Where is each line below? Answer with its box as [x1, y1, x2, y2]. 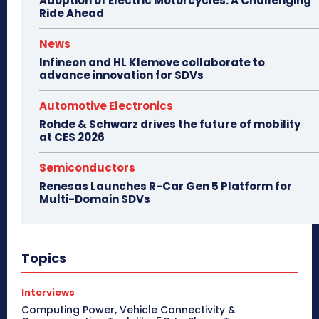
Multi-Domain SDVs [39, 192, 150, 207]
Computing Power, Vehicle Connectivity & [21, 303, 236, 318]
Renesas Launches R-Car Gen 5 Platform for [39, 179, 292, 194]
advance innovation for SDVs [39, 68, 204, 83]
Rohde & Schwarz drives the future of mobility [39, 117, 300, 132]
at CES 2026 [39, 130, 105, 145]
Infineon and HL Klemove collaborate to [39, 55, 265, 70]
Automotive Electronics [39, 98, 173, 114]
